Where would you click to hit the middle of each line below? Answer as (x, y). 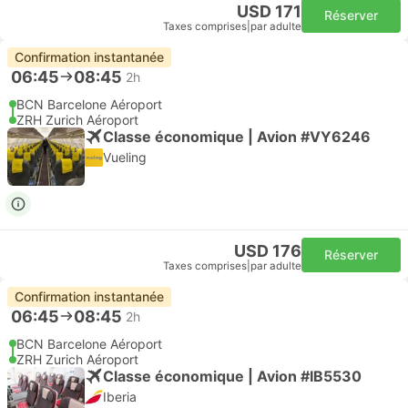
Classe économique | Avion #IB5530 (232, 376)
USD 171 (269, 11)
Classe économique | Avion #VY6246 (237, 136)
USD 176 (268, 251)
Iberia (120, 397)
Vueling (125, 157)
